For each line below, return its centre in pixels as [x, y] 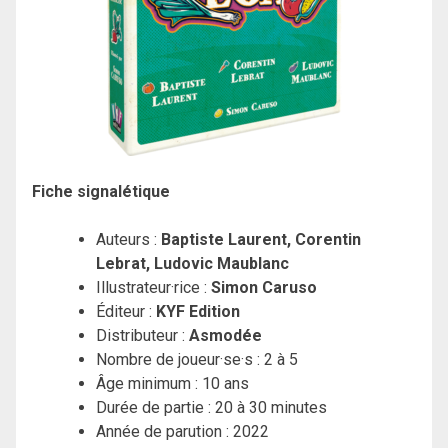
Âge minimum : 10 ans [172, 383]
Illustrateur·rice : [153, 287]
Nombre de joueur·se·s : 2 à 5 [197, 359]
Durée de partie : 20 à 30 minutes [211, 407]
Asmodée [225, 335]
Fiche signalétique [101, 191]
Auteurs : [128, 239]
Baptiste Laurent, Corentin [261, 239]
